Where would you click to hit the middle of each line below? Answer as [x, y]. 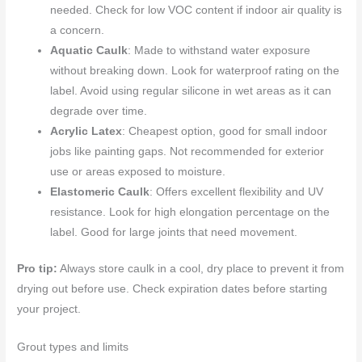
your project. [49, 309]
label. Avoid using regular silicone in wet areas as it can [191, 90]
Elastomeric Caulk [100, 192]
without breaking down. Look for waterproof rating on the [195, 70]
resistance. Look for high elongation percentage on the [190, 212]
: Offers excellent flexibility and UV [237, 192]
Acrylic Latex [86, 131]
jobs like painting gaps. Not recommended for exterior [187, 151]
